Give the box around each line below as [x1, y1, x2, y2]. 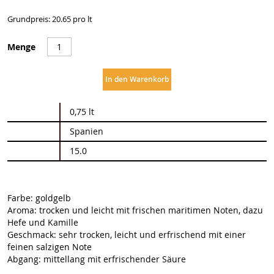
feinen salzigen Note [7, 241, 92, 253]
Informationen [7, 114, 65, 126]
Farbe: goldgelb [7, 192, 71, 204]
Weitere [7, 102, 39, 114]
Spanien [70, 125, 103, 137]
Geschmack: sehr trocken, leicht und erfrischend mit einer [7, 229, 246, 240]
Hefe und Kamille [7, 217, 78, 228]
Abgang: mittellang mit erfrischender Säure [7, 253, 186, 265]
